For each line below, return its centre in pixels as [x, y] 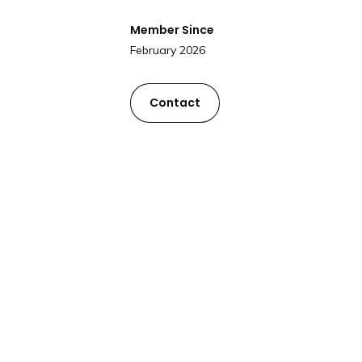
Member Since [172, 29]
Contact [175, 102]
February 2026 [167, 50]
